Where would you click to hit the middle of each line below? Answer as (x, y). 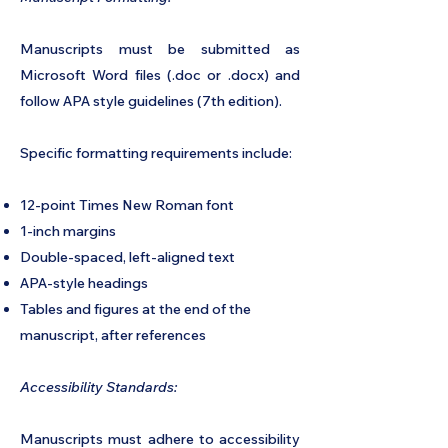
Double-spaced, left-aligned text (127, 257)
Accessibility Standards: (98, 387)
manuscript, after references (113, 335)
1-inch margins (68, 231)
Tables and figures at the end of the (135, 309)
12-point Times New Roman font (127, 205)
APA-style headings (84, 283)
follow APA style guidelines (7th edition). (151, 101)
